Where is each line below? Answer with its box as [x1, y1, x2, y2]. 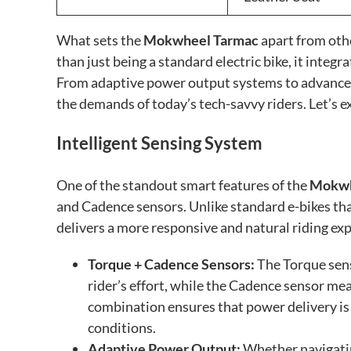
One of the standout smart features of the [56, 176, 309, 194]
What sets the [56, 31, 143, 49]
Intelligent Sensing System [56, 132, 262, 154]
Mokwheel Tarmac [143, 31, 259, 49]
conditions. [88, 319, 156, 337]
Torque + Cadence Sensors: [88, 255, 255, 273]
